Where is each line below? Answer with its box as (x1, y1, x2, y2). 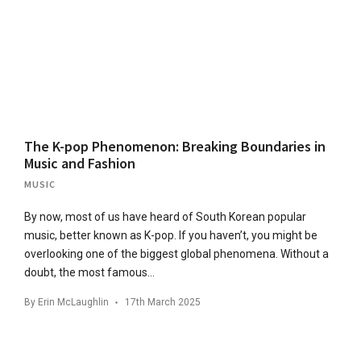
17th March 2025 (125, 296, 201, 308)
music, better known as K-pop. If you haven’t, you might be (24, 228, 317, 242)
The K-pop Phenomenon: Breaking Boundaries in (24, 136, 326, 156)
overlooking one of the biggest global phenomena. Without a (24, 247, 329, 260)
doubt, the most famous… (24, 265, 155, 279)
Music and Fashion (24, 153, 135, 172)
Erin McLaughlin (38, 296, 109, 308)
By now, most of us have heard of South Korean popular (24, 210, 306, 223)
